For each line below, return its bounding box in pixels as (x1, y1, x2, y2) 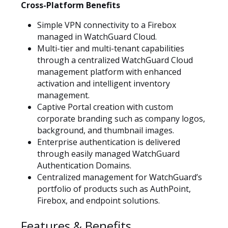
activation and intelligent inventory (37, 78, 170, 89)
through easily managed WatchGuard (37, 148, 180, 159)
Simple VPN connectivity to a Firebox (37, 19, 176, 31)
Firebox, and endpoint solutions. (37, 195, 160, 206)
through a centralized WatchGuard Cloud (37, 54, 193, 66)
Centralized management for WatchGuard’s (37, 172, 202, 183)
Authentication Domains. (37, 160, 131, 171)
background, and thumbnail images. (37, 125, 174, 136)
